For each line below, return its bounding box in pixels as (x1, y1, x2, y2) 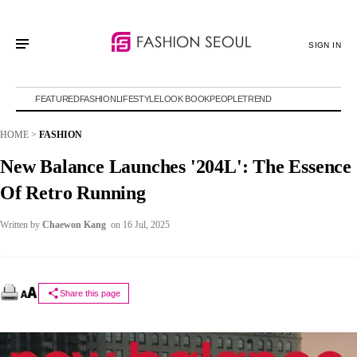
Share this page (60, 288, 120, 298)
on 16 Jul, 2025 (111, 219, 170, 230)
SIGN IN (308, 40, 341, 49)
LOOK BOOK (159, 94, 210, 104)
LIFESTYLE (116, 94, 159, 104)
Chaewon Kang (42, 219, 106, 230)
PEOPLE (210, 94, 243, 104)
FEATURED (35, 94, 80, 104)
